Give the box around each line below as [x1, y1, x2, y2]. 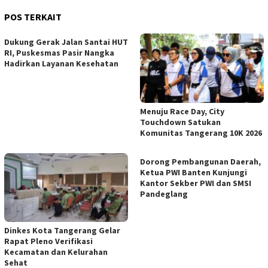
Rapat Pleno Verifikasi [4, 236, 93, 247]
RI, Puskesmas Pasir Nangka [4, 47, 114, 58]
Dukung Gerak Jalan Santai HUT [4, 36, 128, 47]
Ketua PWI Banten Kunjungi [140, 166, 247, 178]
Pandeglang [140, 188, 188, 199]
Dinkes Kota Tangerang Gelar [4, 225, 120, 236]
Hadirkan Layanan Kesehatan [4, 57, 118, 69]
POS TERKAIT [4, 10, 62, 23]
